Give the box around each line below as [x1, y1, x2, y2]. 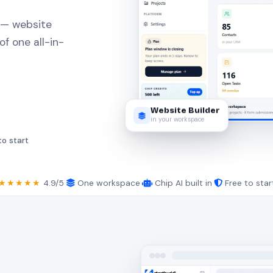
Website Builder [150, 102, 220, 113]
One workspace [74, 177, 140, 188]
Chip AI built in [152, 177, 212, 188]
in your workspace [150, 112, 204, 121]
